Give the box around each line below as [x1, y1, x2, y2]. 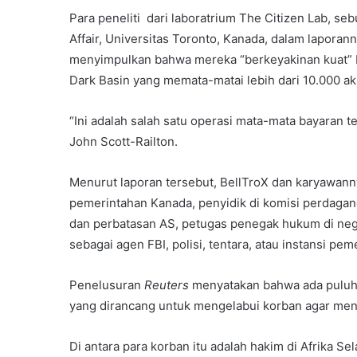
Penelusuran [69, 277, 144, 293]
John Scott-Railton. [69, 134, 178, 150]
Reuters [144, 277, 189, 293]
